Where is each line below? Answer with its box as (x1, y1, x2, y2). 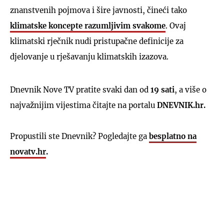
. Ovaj (165, 21, 186, 30)
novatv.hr (10, 147, 46, 156)
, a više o (174, 85, 206, 94)
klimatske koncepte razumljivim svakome (10, 21, 165, 30)
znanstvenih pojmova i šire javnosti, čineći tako (10, 5, 187, 15)
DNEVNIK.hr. (157, 100, 205, 110)
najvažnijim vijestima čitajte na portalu (10, 100, 157, 110)
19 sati (150, 85, 174, 94)
